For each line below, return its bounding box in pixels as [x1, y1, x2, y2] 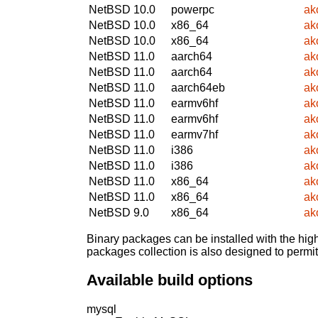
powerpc [171, 3, 214, 16]
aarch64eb [171, 81, 225, 94]
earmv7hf [171, 128, 218, 141]
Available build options [87, 271, 253, 290]
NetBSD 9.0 [89, 206, 149, 219]
